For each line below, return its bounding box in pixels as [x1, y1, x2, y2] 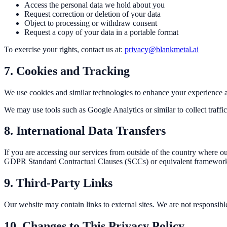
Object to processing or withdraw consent [24, 18, 157, 27]
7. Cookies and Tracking [4, 64, 130, 78]
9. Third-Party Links [4, 176, 112, 190]
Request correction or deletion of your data [24, 9, 161, 18]
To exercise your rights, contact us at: [4, 45, 125, 54]
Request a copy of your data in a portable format [24, 27, 178, 36]
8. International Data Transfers [4, 124, 166, 138]
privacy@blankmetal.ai [125, 45, 199, 54]
